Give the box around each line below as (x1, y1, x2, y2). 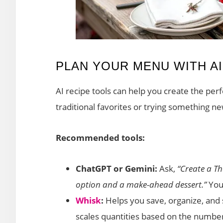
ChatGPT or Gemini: (76, 162, 157, 174)
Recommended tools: (56, 131, 145, 143)
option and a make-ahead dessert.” (76, 178, 207, 190)
